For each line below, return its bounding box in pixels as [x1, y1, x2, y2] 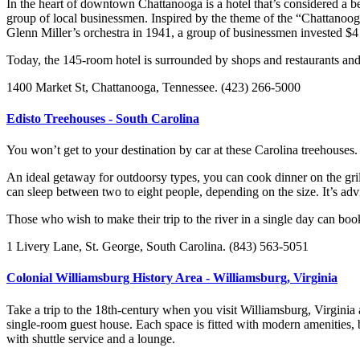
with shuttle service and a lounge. [6, 331, 175, 346]
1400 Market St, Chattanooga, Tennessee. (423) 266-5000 [6, 80, 301, 94]
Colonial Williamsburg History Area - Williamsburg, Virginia [6, 271, 337, 285]
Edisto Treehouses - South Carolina [6, 111, 199, 125]
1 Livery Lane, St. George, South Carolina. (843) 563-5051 [6, 239, 309, 254]
